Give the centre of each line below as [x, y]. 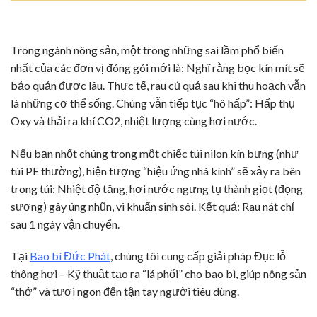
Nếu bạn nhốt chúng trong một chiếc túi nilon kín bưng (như [155, 153]
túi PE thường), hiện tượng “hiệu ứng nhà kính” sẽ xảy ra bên [156, 171]
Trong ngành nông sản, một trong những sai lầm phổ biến [147, 50]
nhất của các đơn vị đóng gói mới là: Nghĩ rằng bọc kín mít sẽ [158, 67]
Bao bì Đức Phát [70, 256]
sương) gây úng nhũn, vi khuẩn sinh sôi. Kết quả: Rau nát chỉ [152, 206]
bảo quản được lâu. [59, 85]
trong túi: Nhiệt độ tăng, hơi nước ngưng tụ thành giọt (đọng [157, 188]
